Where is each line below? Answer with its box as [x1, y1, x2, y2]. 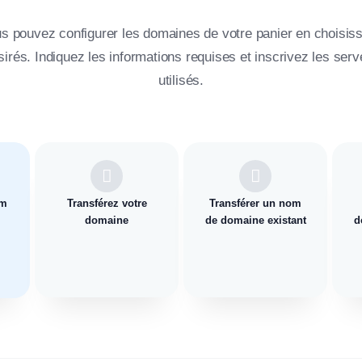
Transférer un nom [209, 197, 301, 209]
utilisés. [158, 73, 204, 88]
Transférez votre [66, 197, 147, 209]
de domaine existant [204, 214, 306, 226]
